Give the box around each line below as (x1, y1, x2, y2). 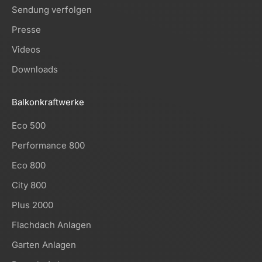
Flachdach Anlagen (12, 219, 91, 230)
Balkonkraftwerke (12, 96, 84, 108)
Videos (12, 43, 40, 55)
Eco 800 (12, 159, 46, 171)
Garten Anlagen (12, 239, 76, 250)
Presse (12, 23, 41, 35)
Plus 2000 (12, 199, 53, 211)
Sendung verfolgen (12, 4, 92, 15)
